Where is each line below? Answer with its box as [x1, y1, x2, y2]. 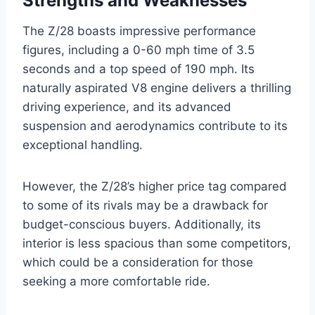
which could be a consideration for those [22, 255, 253, 270]
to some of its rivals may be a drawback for [22, 198, 268, 213]
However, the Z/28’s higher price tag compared [22, 179, 287, 194]
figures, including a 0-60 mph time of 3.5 [22, 43, 255, 58]
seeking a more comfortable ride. [22, 274, 210, 289]
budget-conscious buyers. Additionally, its [22, 217, 261, 232]
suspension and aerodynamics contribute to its [22, 119, 288, 134]
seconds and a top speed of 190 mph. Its [22, 62, 255, 77]
